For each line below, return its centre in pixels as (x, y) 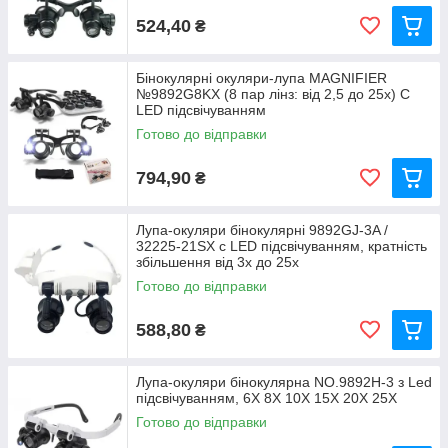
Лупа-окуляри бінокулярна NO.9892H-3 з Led (284, 382)
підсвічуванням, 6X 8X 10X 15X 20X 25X (266, 398)
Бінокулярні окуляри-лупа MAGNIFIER (261, 78)
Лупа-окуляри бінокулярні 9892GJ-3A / (262, 230)
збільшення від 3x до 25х (217, 262)
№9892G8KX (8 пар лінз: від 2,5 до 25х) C (273, 94)
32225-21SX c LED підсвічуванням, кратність (281, 246)
